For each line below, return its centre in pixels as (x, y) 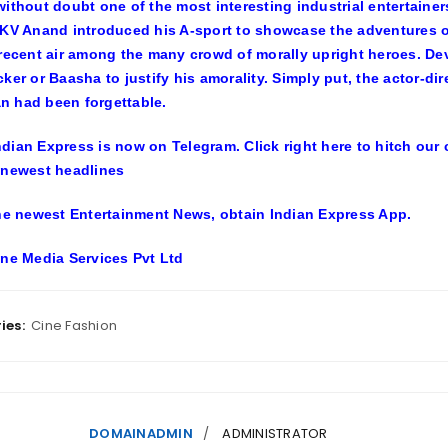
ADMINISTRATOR (275, 433)
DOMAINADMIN (141, 433)
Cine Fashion (74, 325)
